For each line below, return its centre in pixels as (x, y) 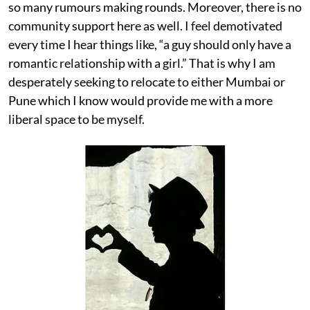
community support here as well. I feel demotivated (145, 25)
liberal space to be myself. (76, 119)
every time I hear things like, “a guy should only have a (150, 44)
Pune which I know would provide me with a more (140, 100)
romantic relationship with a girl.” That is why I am (142, 63)
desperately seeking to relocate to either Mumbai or (147, 81)
